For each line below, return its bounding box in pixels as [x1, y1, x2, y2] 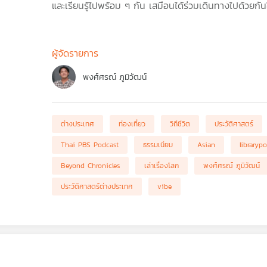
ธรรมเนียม [142, 139, 173, 150]
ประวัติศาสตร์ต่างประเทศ [60, 181, 133, 192]
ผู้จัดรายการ [51, 46, 98, 60]
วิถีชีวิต [169, 119, 190, 129]
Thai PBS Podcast [60, 139, 119, 150]
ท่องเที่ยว [118, 119, 145, 129]
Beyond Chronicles [60, 160, 120, 171]
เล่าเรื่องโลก [144, 160, 179, 171]
